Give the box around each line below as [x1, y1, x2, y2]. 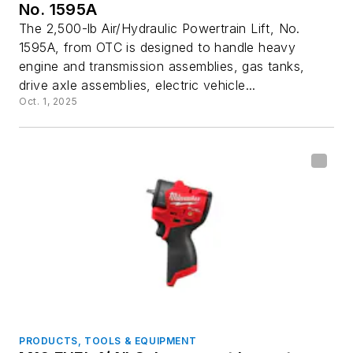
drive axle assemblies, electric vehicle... [19, 76, 256, 93]
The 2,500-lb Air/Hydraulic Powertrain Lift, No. [19, 20, 300, 36]
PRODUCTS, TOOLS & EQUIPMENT [19, 335, 197, 347]
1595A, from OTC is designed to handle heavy [19, 39, 296, 55]
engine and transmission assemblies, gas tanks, [19, 58, 305, 74]
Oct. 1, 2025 [19, 95, 78, 107]
